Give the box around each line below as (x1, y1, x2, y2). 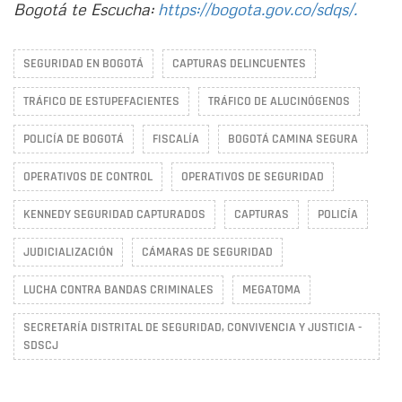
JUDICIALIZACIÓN (23, 243, 113, 260)
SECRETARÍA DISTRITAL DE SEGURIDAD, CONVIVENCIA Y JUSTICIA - (23, 319, 362, 336)
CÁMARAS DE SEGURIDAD (142, 243, 273, 260)
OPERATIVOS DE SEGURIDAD (181, 168, 324, 185)
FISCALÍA (153, 130, 199, 147)
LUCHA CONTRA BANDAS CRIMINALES (23, 281, 214, 298)
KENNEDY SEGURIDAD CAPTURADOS (23, 205, 205, 223)
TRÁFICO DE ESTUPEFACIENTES (23, 92, 179, 109)
